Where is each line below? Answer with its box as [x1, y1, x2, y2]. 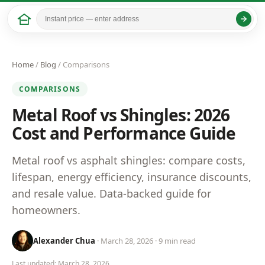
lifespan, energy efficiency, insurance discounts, [12, 170, 251, 184]
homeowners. [12, 203, 80, 217]
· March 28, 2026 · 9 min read [97, 235, 196, 246]
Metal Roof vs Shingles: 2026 [12, 104, 230, 126]
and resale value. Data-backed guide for [12, 186, 211, 201]
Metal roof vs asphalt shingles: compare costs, [12, 153, 245, 167]
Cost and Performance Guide [12, 122, 236, 144]
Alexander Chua [33, 235, 95, 246]
